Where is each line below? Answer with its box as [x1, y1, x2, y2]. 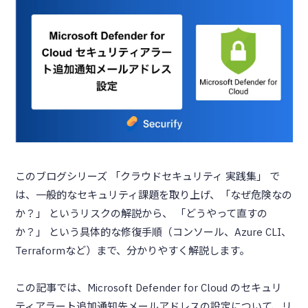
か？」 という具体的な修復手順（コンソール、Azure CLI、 [14, 225, 291, 239]
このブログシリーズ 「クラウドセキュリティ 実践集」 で [14, 169, 280, 183]
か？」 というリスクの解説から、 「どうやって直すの [14, 206, 267, 220]
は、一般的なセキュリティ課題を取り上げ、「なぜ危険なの [14, 188, 292, 201]
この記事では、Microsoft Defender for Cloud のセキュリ [14, 280, 282, 294]
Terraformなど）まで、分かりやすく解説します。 [14, 243, 250, 257]
